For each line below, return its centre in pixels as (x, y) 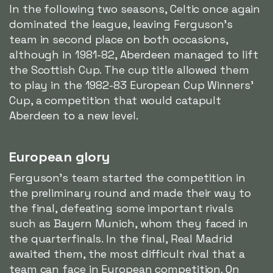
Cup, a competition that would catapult (115, 101)
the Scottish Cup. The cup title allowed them (129, 70)
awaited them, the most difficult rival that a (127, 254)
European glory (59, 157)
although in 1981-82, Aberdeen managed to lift (134, 55)
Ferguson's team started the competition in (127, 178)
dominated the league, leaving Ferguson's (121, 24)
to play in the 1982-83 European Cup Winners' (131, 85)
